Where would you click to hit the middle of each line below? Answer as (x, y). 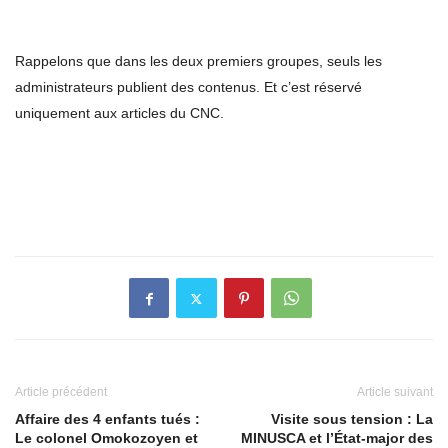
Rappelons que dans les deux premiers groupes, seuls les (198, 61)
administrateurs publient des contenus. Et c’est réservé (188, 87)
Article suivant (395, 392)
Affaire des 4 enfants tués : (107, 419)
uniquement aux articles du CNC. (119, 113)
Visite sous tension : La (352, 419)
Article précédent (61, 392)
